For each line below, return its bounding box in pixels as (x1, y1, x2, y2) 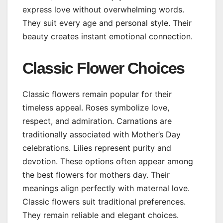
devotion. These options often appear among (22, 156, 193, 166)
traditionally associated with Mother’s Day (22, 129, 181, 139)
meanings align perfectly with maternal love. (22, 183, 190, 193)
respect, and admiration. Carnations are (22, 115, 172, 126)
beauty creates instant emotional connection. (22, 31, 193, 41)
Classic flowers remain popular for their (22, 89, 172, 99)
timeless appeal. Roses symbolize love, (22, 102, 169, 112)
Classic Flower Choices (22, 59, 185, 77)
